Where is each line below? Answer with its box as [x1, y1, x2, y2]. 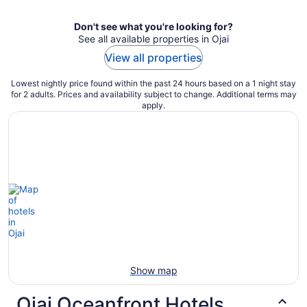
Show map [130, 265, 177, 277]
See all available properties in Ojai [78, 33, 229, 45]
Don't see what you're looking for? [74, 21, 233, 33]
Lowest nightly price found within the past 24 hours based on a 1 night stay [11, 78, 296, 89]
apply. [142, 100, 165, 111]
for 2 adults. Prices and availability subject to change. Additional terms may [10, 89, 297, 100]
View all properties [105, 51, 202, 65]
